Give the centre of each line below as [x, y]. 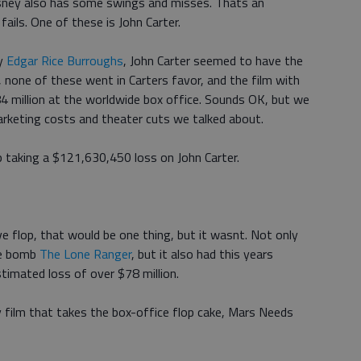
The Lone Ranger [85, 254]
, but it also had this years [202, 254]
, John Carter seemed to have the [213, 60]
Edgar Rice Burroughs [65, 60]
